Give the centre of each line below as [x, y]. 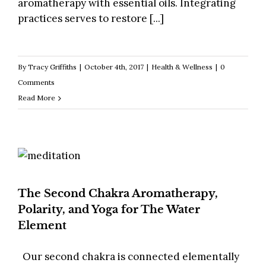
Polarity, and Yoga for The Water [109, 210]
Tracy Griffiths [52, 67]
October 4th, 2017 [114, 67]
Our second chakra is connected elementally [129, 257]
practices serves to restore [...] [91, 19]
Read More [37, 98]
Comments [36, 83]
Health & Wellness [182, 67]
